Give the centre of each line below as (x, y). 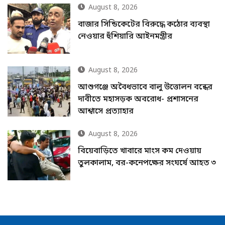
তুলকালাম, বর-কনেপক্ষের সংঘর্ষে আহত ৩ (147, 163)
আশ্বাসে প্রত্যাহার (106, 112)
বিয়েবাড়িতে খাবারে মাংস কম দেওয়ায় (140, 151)
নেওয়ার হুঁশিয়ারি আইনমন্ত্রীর (125, 36)
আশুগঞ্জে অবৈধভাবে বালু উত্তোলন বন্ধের (145, 88)
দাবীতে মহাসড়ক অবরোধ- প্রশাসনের (138, 100)
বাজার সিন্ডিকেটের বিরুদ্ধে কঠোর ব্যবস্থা (144, 24)
